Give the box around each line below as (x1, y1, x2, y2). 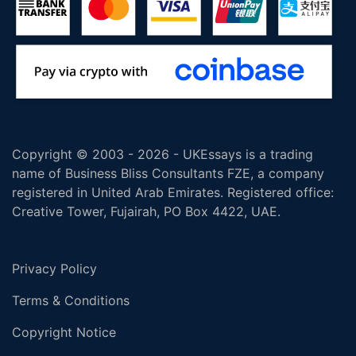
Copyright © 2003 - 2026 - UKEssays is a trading (12, 146, 313, 163)
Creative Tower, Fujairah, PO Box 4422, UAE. (12, 203, 281, 220)
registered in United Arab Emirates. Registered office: (12, 184, 334, 201)
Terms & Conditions (12, 292, 130, 309)
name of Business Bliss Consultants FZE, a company (12, 165, 324, 182)
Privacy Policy (12, 261, 97, 277)
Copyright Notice (12, 324, 116, 341)
